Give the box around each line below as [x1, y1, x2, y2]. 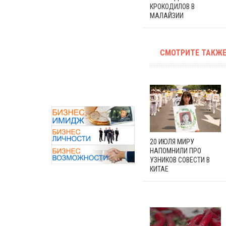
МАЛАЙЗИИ [150, 11, 184, 20]
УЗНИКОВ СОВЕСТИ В [150, 155, 210, 164]
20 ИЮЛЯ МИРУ [150, 137, 194, 146]
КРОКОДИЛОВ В [150, 2, 195, 11]
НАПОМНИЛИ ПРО [150, 146, 201, 155]
